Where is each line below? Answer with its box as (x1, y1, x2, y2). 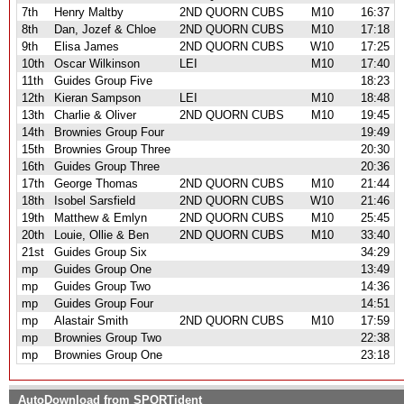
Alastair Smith (54, 314, 128, 327)
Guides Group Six (54, 245, 147, 259)
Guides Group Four (54, 297, 153, 310)
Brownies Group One (54, 348, 162, 362)
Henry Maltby (54, 5, 124, 19)
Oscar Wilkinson (54, 57, 140, 70)
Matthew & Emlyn (54, 211, 147, 225)
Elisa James (54, 40, 119, 53)
